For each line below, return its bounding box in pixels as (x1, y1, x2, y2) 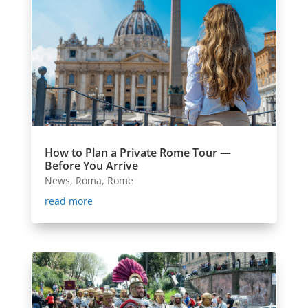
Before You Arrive (44, 157, 138, 173)
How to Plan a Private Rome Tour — (44, 144, 231, 160)
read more (44, 194, 93, 208)
